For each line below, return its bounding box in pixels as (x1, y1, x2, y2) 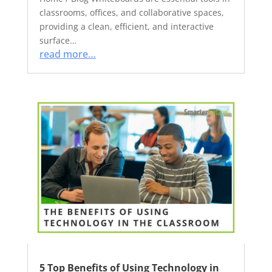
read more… (39, 47, 96, 61)
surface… (39, 35, 76, 46)
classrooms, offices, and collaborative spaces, (39, 7, 224, 18)
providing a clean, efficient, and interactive (39, 21, 214, 32)
